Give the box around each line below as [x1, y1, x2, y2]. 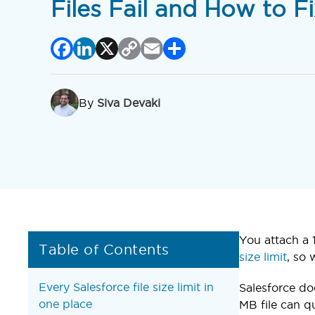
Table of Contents [39, 241, 169, 257]
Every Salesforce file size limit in [39, 280, 214, 293]
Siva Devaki [97, 96, 160, 110]
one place [39, 297, 92, 310]
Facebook [51, 36, 162, 61]
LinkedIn [73, 36, 168, 61]
